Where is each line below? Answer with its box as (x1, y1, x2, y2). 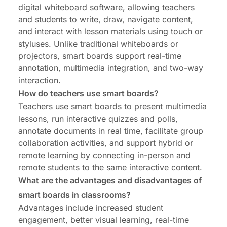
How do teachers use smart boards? (18, 88, 159, 98)
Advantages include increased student (18, 202, 163, 213)
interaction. (18, 74, 61, 85)
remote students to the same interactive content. (18, 162, 202, 172)
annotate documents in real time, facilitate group (18, 125, 203, 136)
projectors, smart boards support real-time (18, 50, 181, 61)
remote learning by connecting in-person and (18, 149, 191, 160)
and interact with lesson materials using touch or (18, 26, 203, 36)
